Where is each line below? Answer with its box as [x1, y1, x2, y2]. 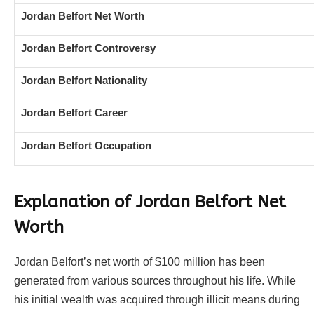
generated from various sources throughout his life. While [14, 275, 296, 287]
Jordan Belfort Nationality [21, 74, 147, 87]
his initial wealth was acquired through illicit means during [14, 294, 300, 306]
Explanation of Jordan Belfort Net [14, 192, 286, 212]
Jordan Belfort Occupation [21, 139, 151, 152]
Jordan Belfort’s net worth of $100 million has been [14, 256, 265, 268]
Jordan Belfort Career [21, 107, 128, 119]
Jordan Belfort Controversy [21, 42, 156, 55]
